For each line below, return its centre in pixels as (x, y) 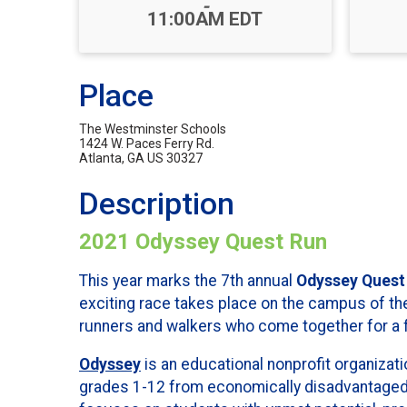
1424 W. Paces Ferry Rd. (147, 144)
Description (157, 204)
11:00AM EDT (205, 19)
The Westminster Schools (153, 129)
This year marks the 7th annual (188, 280)
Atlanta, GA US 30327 (141, 158)
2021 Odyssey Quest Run (203, 242)
